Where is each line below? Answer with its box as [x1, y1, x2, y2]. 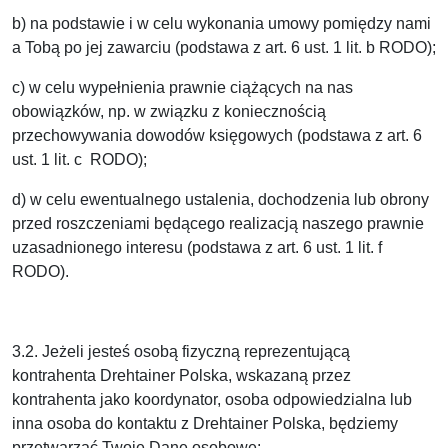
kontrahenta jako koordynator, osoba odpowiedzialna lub [12, 391, 412, 408]
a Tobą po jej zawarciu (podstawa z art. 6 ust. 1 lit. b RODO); [12, 39, 436, 56]
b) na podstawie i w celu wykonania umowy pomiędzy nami [12, 15, 431, 32]
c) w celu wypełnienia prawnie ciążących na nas [12, 79, 353, 96]
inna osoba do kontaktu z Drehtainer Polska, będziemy [12, 415, 398, 432]
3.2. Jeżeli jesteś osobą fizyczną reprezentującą [12, 343, 350, 360]
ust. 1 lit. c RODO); [12, 151, 147, 168]
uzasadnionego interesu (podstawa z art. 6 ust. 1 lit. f [12, 239, 382, 256]
